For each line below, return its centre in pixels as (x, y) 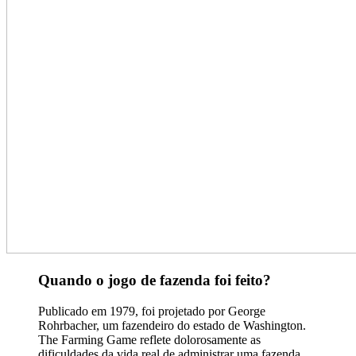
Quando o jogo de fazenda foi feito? (155, 281)
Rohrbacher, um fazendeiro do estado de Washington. (172, 325)
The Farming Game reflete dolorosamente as (149, 339)
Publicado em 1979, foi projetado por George (152, 311)
